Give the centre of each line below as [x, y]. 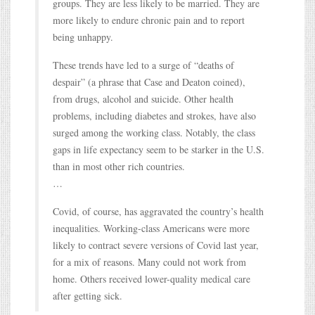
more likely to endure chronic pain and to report [149, 20]
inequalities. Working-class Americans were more [151, 228]
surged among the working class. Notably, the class [154, 132]
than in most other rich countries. [119, 166]
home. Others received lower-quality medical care [152, 278]
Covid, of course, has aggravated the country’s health [158, 211]
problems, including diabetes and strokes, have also [154, 115]
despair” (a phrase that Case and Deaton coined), [149, 82]
